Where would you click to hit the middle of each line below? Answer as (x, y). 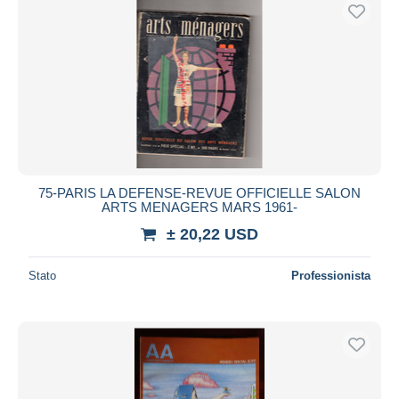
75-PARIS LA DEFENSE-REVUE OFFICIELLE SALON (199, 192)
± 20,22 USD (212, 234)
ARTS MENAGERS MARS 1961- (199, 207)
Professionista (331, 275)
